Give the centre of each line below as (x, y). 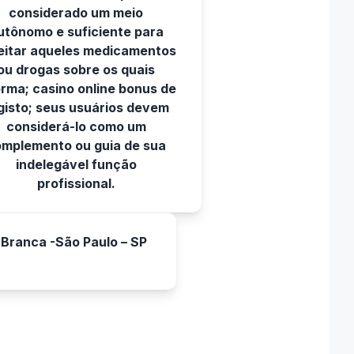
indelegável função (76, 164)
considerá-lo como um (76, 126)
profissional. (76, 183)
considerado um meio (76, 13)
